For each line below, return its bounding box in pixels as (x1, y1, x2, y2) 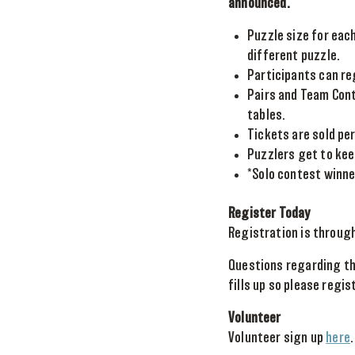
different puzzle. (247, 49, 341, 63)
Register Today (228, 207, 311, 221)
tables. (247, 109, 286, 123)
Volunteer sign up (228, 331, 326, 345)
